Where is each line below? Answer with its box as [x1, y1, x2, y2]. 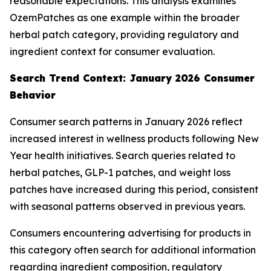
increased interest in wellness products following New [10, 132, 259, 145]
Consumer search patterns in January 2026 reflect [10, 116, 243, 128]
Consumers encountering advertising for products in [10, 227, 251, 239]
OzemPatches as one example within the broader [10, 11, 240, 24]
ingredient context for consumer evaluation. [10, 45, 215, 57]
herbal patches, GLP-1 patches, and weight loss [10, 166, 230, 178]
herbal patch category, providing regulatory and [10, 28, 239, 41]
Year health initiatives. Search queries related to [10, 149, 235, 162]
